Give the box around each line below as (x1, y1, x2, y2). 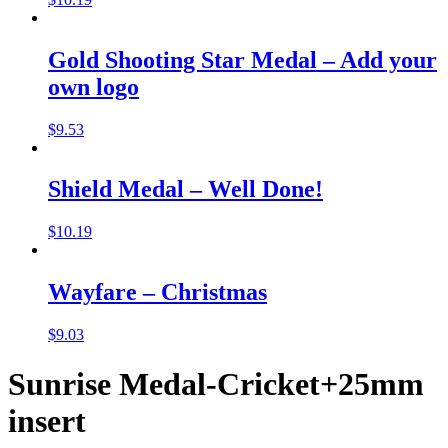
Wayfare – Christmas (48, 279, 267, 306)
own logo (48, 73, 139, 100)
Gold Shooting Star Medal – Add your (48, 46, 437, 73)
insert (8, 402, 86, 439)
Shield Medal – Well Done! (48, 176, 323, 203)
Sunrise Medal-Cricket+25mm (8, 365, 424, 402)
